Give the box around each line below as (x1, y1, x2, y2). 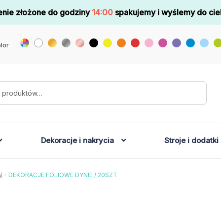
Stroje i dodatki (164, 135, 219, 145)
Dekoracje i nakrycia (40, 135, 114, 145)
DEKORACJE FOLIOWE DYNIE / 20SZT (8, 171, 118, 179)
